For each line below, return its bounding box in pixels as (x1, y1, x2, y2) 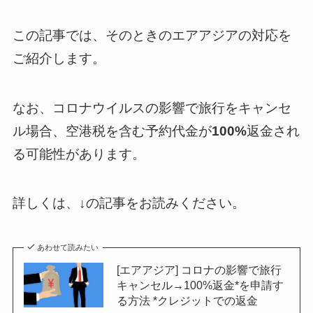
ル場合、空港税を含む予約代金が (12, 123, 212, 138)
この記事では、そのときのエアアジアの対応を (12, 28, 291, 43)
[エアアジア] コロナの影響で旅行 (116, 263, 282, 277)
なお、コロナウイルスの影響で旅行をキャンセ (12, 100, 291, 115)
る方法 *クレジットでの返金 (116, 294, 258, 307)
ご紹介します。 (12, 51, 105, 66)
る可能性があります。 (12, 146, 145, 161)
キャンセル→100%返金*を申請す (116, 279, 284, 292)
